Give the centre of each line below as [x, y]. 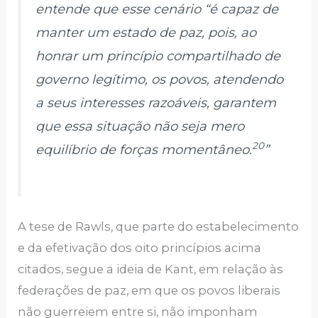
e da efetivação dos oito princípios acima [140, 247]
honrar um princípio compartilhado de [158, 56]
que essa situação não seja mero [140, 126]
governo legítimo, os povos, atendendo [160, 79]
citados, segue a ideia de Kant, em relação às [151, 269]
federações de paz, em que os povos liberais [149, 290]
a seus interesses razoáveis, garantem [156, 103]
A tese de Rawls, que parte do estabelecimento [159, 226]
